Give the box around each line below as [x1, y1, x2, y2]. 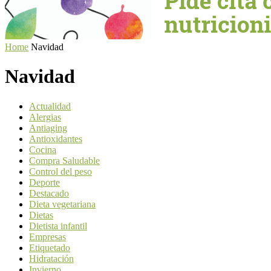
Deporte [29, 177, 60, 188]
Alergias [29, 111, 61, 122]
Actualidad [29, 100, 71, 111]
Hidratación [29, 253, 74, 264]
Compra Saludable [29, 155, 100, 166]
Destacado [29, 188, 69, 198]
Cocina [29, 144, 56, 155]
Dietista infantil [29, 220, 87, 231]
